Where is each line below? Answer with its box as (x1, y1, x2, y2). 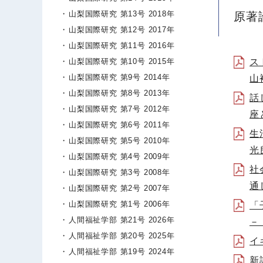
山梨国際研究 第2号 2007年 (69, 184, 170, 193)
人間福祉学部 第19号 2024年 (69, 247, 175, 256)
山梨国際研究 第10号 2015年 (69, 57, 175, 66)
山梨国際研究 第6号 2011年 (69, 120, 170, 129)
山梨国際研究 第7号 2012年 (69, 104, 170, 113)
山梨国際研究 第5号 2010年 (69, 136, 170, 145)
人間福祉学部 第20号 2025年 (69, 231, 175, 240)
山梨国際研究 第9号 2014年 (69, 73, 170, 82)
